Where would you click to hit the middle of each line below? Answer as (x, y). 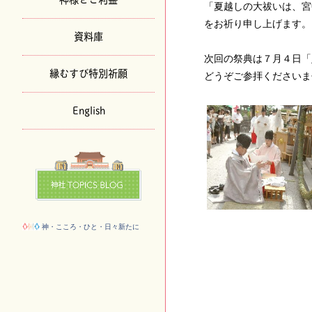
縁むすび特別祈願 (88, 72)
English (88, 109)
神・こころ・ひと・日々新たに (91, 226)
